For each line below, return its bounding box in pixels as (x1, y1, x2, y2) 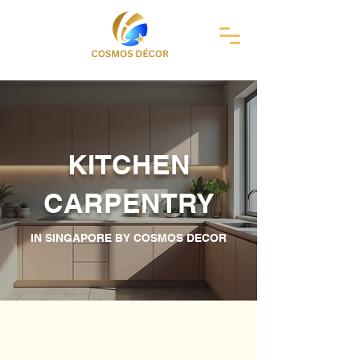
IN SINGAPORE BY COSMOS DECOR (31, 231, 227, 244)
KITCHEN (67, 148, 190, 181)
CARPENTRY (43, 186, 215, 219)
